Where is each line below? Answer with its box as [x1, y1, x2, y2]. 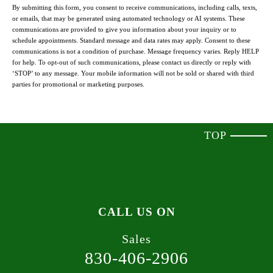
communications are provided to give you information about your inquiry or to [12, 26, 236, 34]
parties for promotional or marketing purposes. [12, 80, 144, 88]
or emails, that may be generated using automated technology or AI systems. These [12, 15, 245, 23]
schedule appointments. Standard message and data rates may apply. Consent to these [12, 37, 250, 44]
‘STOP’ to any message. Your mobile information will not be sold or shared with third [12, 69, 254, 77]
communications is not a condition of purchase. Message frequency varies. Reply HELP [12, 48, 259, 55]
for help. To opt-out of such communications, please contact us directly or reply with [12, 58, 251, 66]
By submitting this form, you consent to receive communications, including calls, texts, [12, 4, 257, 12]
